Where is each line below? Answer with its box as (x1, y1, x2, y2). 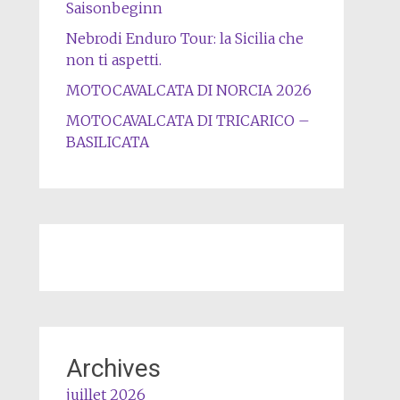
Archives (65, 354, 161, 383)
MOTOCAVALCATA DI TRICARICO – (65, 112, 310, 129)
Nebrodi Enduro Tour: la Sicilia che (65, 29, 304, 47)
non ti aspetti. (65, 51, 162, 69)
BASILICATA (65, 133, 149, 151)
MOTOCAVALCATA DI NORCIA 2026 (65, 81, 312, 99)
